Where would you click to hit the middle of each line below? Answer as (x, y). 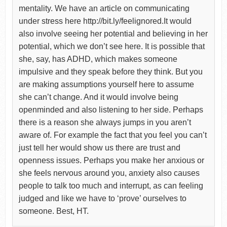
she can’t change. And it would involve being (98, 97)
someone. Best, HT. (53, 211)
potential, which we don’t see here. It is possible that (111, 46)
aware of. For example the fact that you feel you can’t (112, 135)
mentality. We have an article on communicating (104, 8)
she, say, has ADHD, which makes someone (98, 59)
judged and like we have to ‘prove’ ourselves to (102, 198)
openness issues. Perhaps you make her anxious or (111, 160)
